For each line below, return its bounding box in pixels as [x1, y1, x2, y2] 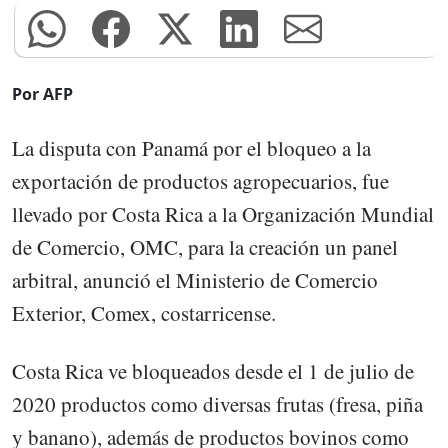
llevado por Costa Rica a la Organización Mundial [12, 199, 434, 228]
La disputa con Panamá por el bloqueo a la [12, 133, 371, 162]
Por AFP [12, 83, 73, 106]
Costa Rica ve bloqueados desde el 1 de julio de [12, 356, 414, 385]
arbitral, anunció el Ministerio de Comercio [12, 265, 378, 294]
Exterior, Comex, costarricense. [12, 298, 276, 327]
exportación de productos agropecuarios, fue [12, 166, 389, 195]
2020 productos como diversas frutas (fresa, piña [12, 389, 423, 418]
